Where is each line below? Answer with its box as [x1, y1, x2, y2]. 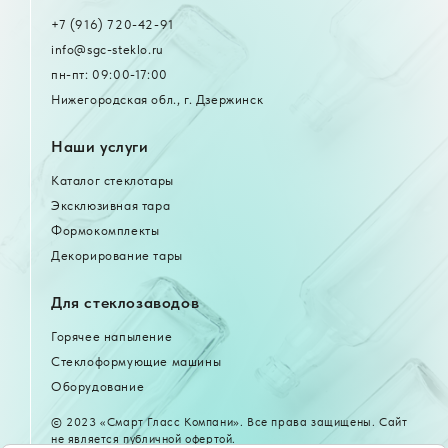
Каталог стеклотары [51, 173, 174, 189]
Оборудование [51, 379, 145, 395]
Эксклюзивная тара [51, 198, 171, 214]
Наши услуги [51, 137, 149, 157]
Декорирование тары [51, 248, 183, 264]
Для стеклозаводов [51, 293, 200, 313]
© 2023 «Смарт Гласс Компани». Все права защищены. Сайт [51, 415, 408, 430]
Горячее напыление [51, 329, 173, 345]
